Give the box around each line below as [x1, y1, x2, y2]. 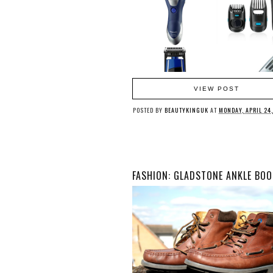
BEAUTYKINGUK [165, 105, 208, 115]
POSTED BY [133, 105, 165, 115]
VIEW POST [194, 85, 239, 92]
